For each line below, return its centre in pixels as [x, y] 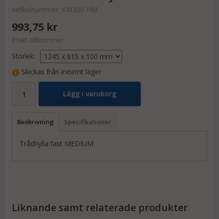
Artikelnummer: [37, 10]
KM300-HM [80, 10]
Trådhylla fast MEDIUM [56, 144]
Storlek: [23, 56]
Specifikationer [88, 122]
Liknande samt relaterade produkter [100, 208]
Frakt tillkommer [38, 40]
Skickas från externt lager [60, 72]
